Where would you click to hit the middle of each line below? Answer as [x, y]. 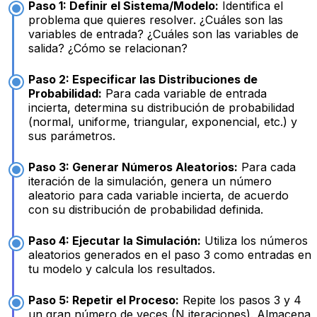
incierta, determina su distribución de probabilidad [161, 107]
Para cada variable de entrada [184, 93]
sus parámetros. [72, 136]
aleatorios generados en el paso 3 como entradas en [170, 254]
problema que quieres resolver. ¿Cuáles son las [156, 19]
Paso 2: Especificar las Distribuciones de [143, 79]
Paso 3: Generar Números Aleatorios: [133, 167]
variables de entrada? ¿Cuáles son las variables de [163, 34]
